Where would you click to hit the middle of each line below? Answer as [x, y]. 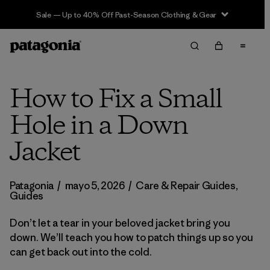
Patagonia [32, 186]
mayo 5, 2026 [95, 186]
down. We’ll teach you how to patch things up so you [131, 237]
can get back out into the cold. [81, 252]
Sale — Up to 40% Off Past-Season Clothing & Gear [126, 14]
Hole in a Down [99, 127]
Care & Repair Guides [186, 186]
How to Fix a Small [116, 100]
